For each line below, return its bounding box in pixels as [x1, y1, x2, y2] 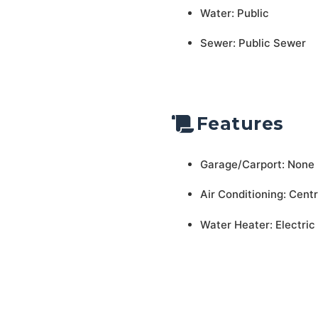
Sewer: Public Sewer [199, 36, 306, 50]
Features [196, 113, 284, 134]
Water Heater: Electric [199, 217, 315, 231]
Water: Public [199, 6, 269, 20]
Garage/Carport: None [199, 157, 314, 171]
